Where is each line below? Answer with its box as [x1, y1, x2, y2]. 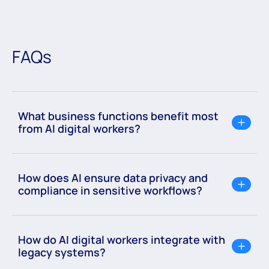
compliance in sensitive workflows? [18, 183, 202, 198]
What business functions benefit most [18, 108, 219, 123]
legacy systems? [18, 244, 106, 259]
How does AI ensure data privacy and [18, 170, 208, 185]
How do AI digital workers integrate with [18, 232, 225, 247]
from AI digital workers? [18, 121, 141, 136]
